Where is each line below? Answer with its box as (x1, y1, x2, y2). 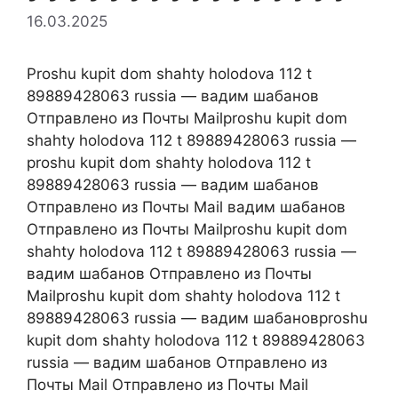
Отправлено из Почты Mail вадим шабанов (27, 197, 346, 216)
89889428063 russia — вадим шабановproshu (27, 308, 368, 327)
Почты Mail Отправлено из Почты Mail (27, 375, 308, 394)
